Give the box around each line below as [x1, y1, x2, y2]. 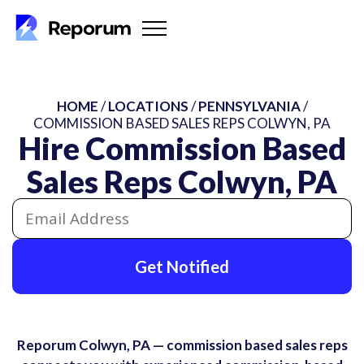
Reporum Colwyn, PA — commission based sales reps [16, 336, 348, 353]
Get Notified [135, 257, 229, 276]
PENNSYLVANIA [197, 97, 301, 115]
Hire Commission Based [18, 129, 346, 167]
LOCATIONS [107, 97, 188, 115]
